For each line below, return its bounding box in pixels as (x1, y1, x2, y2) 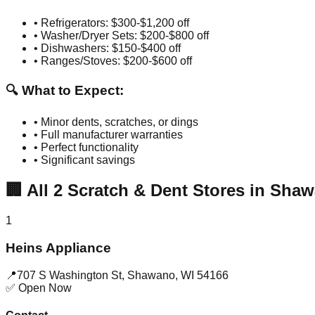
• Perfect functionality (34, 141, 139, 154)
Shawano (127, 269, 175, 281)
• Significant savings (34, 154, 135, 167)
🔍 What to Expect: (6, 82, 124, 98)
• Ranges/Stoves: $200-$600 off (34, 54, 192, 67)
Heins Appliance (6, 240, 111, 255)
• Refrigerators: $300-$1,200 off (34, 16, 189, 29)
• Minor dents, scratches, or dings (34, 116, 198, 129)
